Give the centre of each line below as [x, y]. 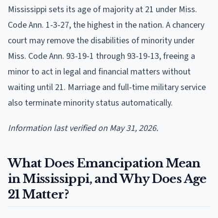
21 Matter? [38, 194]
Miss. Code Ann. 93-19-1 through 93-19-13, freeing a [101, 56]
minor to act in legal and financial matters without [99, 72]
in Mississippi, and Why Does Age [107, 179]
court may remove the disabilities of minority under [101, 40]
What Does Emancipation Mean [104, 163]
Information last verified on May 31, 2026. [83, 128]
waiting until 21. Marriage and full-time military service [107, 87]
